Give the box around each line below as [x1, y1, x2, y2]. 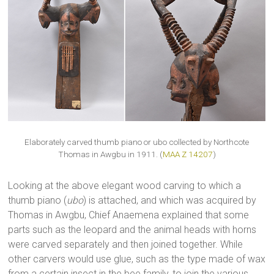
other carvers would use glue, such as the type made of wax [8, 253, 266, 265]
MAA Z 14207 [162, 149, 213, 160]
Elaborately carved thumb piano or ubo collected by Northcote [24, 137, 250, 147]
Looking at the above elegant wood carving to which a [8, 179, 242, 191]
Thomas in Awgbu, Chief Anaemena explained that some [8, 209, 250, 221]
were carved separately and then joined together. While [8, 238, 243, 250]
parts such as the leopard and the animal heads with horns [8, 223, 257, 235]
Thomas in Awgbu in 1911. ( [57, 149, 163, 160]
